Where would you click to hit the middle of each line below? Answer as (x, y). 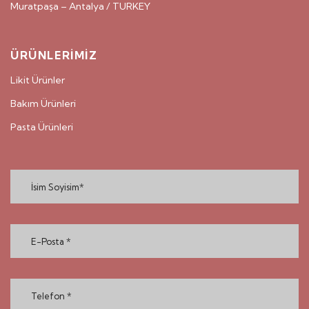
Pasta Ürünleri (42, 127)
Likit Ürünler (38, 80)
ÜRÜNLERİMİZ (54, 56)
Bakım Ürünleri (43, 104)
